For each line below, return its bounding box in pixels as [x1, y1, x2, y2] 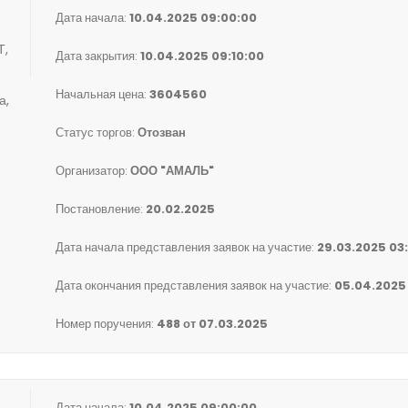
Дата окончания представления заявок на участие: [56, 277, 334, 294]
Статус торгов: [56, 124, 138, 141]
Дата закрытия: [56, 47, 140, 65]
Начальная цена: [56, 86, 149, 103]
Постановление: [56, 200, 146, 218]
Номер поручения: [56, 315, 157, 332]
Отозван [138, 124, 186, 141]
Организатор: [56, 162, 130, 179]
